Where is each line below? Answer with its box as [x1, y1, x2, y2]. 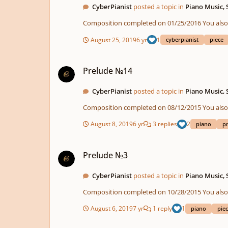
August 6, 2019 [91, 204, 133, 213]
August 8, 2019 [91, 120, 133, 128]
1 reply [151, 204, 172, 213]
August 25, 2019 [91, 35, 136, 44]
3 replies [151, 120, 177, 128]
